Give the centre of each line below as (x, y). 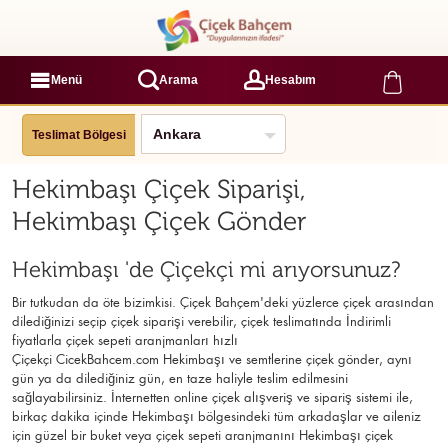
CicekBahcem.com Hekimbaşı (138, 359)
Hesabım (290, 80)
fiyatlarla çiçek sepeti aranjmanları (112, 340)
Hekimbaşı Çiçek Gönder (159, 222)
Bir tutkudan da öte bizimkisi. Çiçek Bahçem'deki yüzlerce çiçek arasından (223, 302)
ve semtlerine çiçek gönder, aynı (320, 359)
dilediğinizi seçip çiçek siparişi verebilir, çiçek (140, 321)
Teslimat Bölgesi (79, 134)
